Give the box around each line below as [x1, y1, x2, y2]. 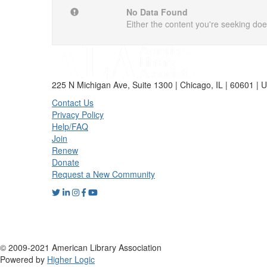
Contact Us [52, 97, 94, 108]
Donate [52, 156, 79, 168]
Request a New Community [52, 168, 155, 180]
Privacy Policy [52, 108, 104, 120]
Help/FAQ [52, 120, 88, 132]
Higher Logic [47, 253, 95, 265]
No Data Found [126, 6, 188, 18]
